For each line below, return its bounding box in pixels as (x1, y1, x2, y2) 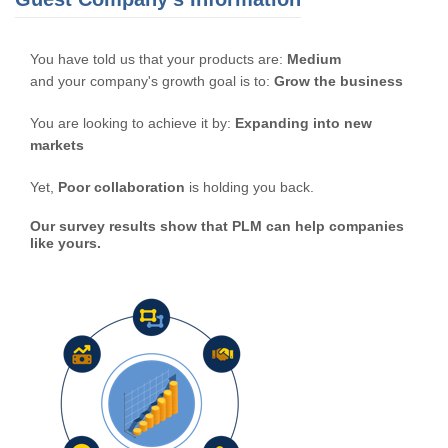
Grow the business (274, 73, 403, 89)
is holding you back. (185, 179, 314, 195)
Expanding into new (235, 115, 372, 131)
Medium (287, 51, 341, 67)
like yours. (30, 235, 101, 251)
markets (30, 137, 84, 153)
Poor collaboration (58, 179, 185, 195)
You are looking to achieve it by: (30, 115, 235, 131)
